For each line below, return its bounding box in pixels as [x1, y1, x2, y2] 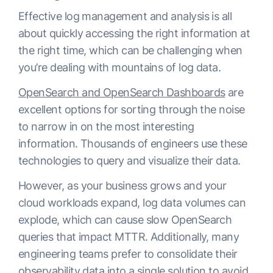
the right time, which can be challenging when [18, 43, 243, 57]
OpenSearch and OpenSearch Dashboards [18, 85, 225, 99]
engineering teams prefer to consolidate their [18, 247, 238, 260]
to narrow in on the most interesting [18, 119, 194, 133]
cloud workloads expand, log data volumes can [18, 196, 246, 209]
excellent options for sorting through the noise [18, 102, 245, 116]
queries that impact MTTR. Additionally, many [18, 230, 239, 243]
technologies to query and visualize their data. [18, 154, 241, 167]
